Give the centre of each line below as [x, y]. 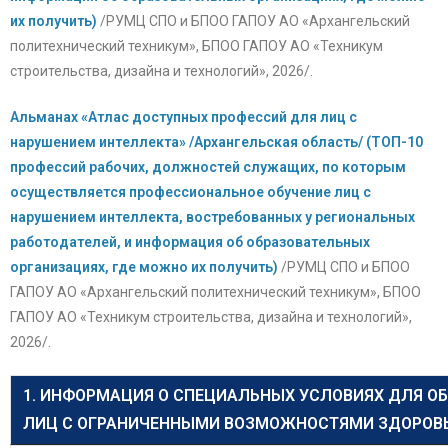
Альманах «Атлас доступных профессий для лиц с [183, 117]
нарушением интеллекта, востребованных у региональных [212, 217]
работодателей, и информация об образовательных [190, 242]
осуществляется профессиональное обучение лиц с [190, 192]
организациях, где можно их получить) [144, 267]
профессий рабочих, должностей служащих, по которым [208, 167]
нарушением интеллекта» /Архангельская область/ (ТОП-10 [216, 142]
